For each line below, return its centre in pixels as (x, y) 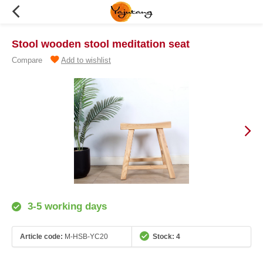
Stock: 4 (166, 236)
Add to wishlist (86, 60)
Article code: (41, 236)
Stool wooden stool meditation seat (101, 44)
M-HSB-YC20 (85, 236)
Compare (27, 60)
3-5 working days (66, 206)
